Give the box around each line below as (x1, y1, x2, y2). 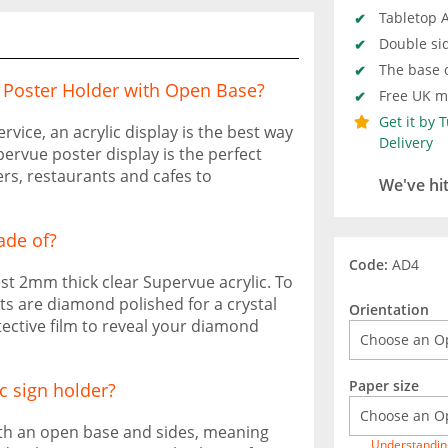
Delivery (379, 133, 433, 152)
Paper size (349, 376, 419, 395)
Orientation (349, 300, 429, 319)
